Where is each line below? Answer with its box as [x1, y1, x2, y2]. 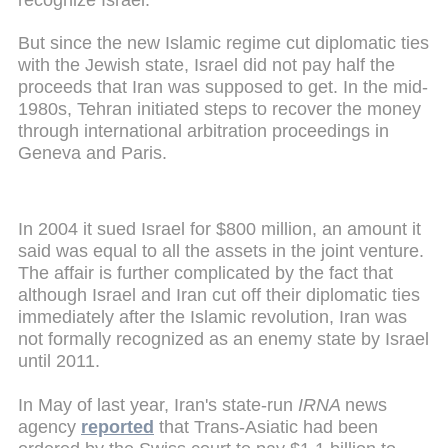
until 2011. [18, 351, 100, 372]
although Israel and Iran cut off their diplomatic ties [18, 285, 420, 306]
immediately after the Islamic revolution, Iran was [18, 307, 407, 328]
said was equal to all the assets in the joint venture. [18, 241, 424, 262]
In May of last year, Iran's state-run [18, 394, 298, 415]
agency [18, 416, 81, 437]
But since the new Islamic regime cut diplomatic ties [18, 33, 429, 54]
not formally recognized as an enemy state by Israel [18, 329, 429, 350]
